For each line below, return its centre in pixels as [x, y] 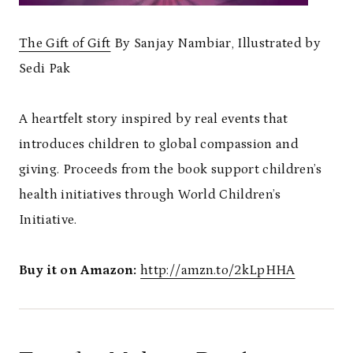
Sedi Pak [45, 68]
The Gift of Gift [65, 43]
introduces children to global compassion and [159, 144]
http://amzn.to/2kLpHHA [218, 270]
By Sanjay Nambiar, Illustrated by [216, 43]
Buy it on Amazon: [78, 270]
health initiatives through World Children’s [150, 194]
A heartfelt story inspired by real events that [154, 119]
